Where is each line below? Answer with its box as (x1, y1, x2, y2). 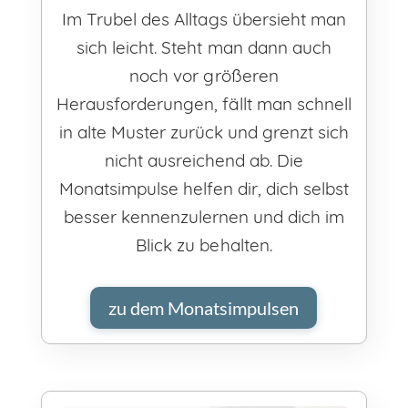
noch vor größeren (129, 65, 279, 87)
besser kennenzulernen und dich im (63, 206, 345, 229)
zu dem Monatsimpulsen (108, 297, 300, 320)
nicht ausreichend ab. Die (104, 149, 304, 172)
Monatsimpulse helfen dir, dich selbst (58, 178, 350, 200)
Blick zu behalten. (136, 234, 272, 257)
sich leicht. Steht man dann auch (76, 36, 331, 59)
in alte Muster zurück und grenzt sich (58, 121, 350, 144)
